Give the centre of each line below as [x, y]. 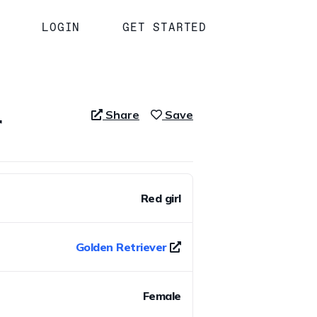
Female [162, 295]
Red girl [161, 198]
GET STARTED [165, 27]
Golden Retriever [121, 247]
